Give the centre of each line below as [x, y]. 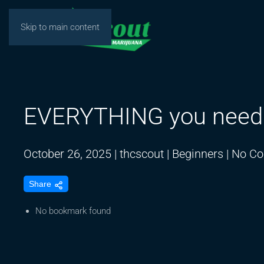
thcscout [142, 154]
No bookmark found [73, 211]
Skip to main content [60, 27]
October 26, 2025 [67, 154]
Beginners [198, 154]
